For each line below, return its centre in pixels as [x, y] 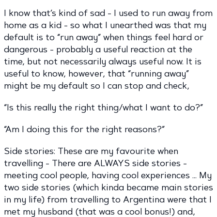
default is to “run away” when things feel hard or [104, 38]
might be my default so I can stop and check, [98, 86]
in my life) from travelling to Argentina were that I [108, 200]
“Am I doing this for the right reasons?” [84, 130]
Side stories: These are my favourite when [91, 151]
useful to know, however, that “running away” [96, 74]
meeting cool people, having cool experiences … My [108, 176]
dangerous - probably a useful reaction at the [98, 50]
